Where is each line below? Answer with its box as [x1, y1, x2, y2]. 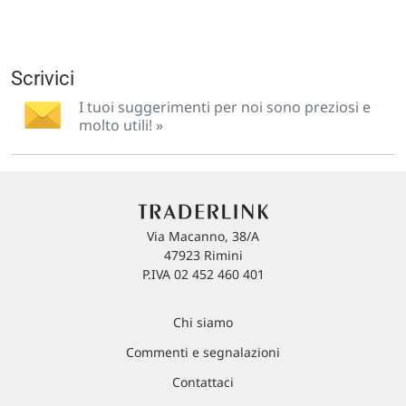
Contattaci [172, 373, 234, 391]
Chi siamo [173, 314, 233, 331]
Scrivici [11, 66, 74, 90]
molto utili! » [79, 114, 163, 135]
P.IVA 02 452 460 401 [141, 266, 265, 283]
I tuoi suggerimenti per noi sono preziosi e [79, 96, 371, 117]
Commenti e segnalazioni [126, 343, 280, 361]
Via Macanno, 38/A [147, 227, 259, 245]
